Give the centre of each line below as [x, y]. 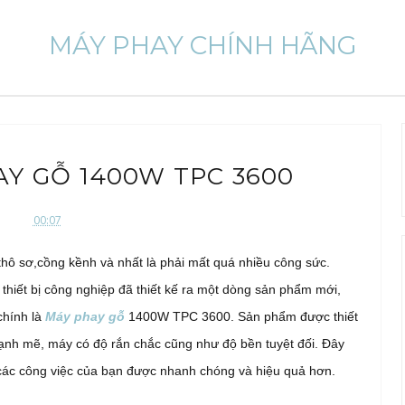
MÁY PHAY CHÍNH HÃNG [202, 45]
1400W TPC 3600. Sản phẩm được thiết [241, 316]
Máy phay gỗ [85, 316]
